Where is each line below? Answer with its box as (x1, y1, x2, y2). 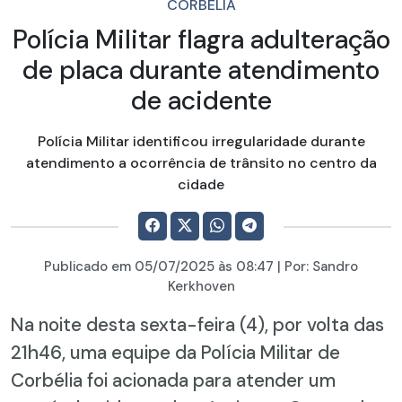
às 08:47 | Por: (214, 257, 312, 275)
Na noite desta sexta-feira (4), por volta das (11, 311, 384, 336)
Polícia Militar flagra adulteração (12, 22, 390, 57)
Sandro (312, 257, 358, 275)
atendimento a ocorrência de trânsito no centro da (25, 153, 377, 172)
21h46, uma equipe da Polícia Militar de (11, 339, 340, 364)
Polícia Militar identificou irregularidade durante (37, 131, 365, 151)
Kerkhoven (167, 276, 235, 295)
